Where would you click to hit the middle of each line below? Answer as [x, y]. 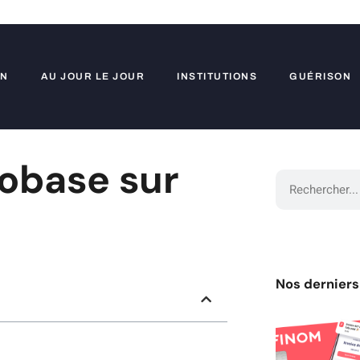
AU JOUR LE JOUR [92, 76]
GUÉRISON [320, 76]
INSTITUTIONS [217, 76]
